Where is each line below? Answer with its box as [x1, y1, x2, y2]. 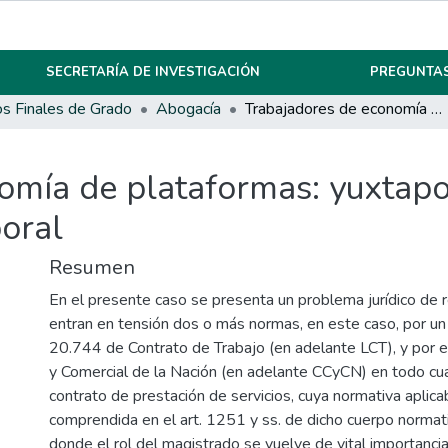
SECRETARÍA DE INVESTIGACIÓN [46, 63, 261, 81]
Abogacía [156, 98, 221, 120]
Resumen [49, 254, 135, 282]
